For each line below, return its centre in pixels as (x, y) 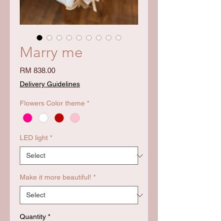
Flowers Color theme (52, 103)
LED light (34, 138)
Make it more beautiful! (55, 177)
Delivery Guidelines (50, 84)
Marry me (51, 52)
